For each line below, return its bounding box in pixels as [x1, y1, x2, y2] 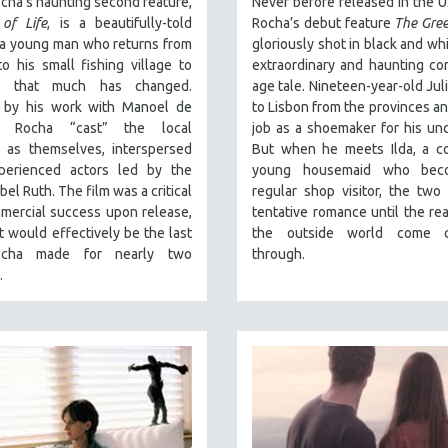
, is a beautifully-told [47, 15, 193, 32]
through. [252, 246, 305, 263]
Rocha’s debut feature [252, 15, 395, 32]
